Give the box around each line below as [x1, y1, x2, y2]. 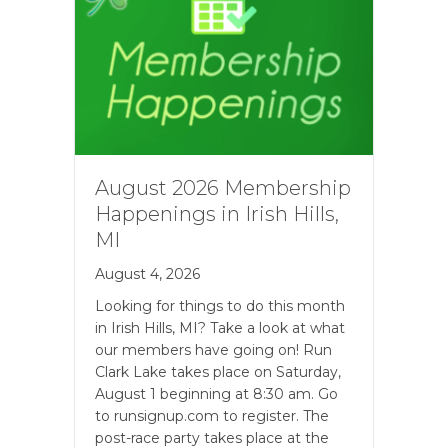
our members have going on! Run [95, 340, 332, 359]
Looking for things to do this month [95, 296, 345, 315]
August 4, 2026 [95, 264, 200, 283]
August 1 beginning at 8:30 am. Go [95, 384, 338, 403]
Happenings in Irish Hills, [95, 201, 339, 226]
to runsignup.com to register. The [95, 406, 329, 425]
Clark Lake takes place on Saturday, [95, 362, 341, 381]
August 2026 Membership [95, 175, 351, 200]
